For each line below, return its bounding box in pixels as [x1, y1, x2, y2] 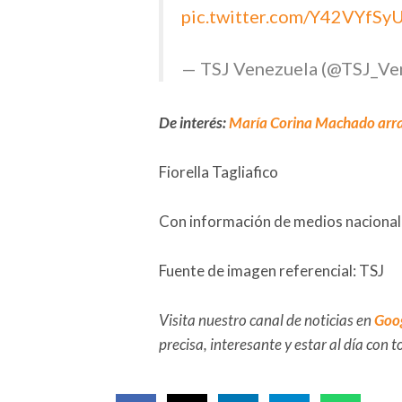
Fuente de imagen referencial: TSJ [159, 260, 384, 280]
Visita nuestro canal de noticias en [159, 310, 374, 329]
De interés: [159, 112, 229, 132]
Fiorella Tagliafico [159, 162, 278, 181]
